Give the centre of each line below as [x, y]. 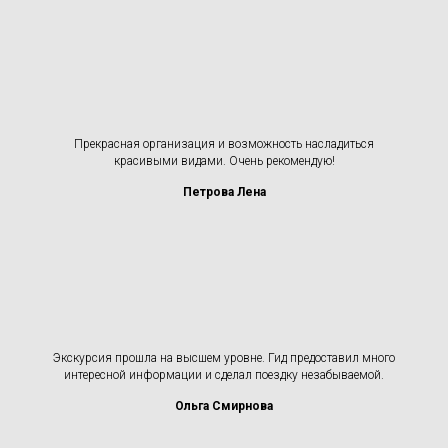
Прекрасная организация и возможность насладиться [224, 143]
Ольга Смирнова [224, 405]
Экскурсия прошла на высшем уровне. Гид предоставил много [224, 357]
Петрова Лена [224, 191]
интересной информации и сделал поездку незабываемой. [224, 374]
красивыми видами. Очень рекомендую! [224, 160]
